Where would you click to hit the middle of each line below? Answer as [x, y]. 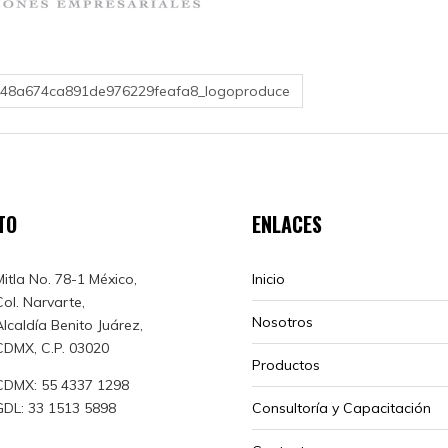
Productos [286, 364]
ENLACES [287, 223]
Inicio [268, 278]
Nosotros [282, 321]
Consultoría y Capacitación [341, 407]
